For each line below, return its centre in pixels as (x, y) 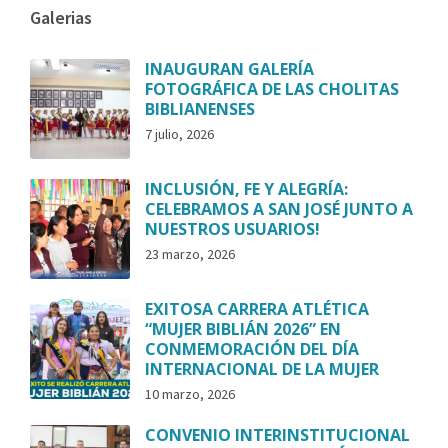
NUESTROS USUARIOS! (232, 229)
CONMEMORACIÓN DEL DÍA (252, 349)
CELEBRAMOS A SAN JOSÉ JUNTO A (279, 209)
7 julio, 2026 (179, 134)
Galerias (61, 18)
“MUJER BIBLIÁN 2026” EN (243, 329)
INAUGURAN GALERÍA (229, 69)
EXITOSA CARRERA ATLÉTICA (257, 309)
